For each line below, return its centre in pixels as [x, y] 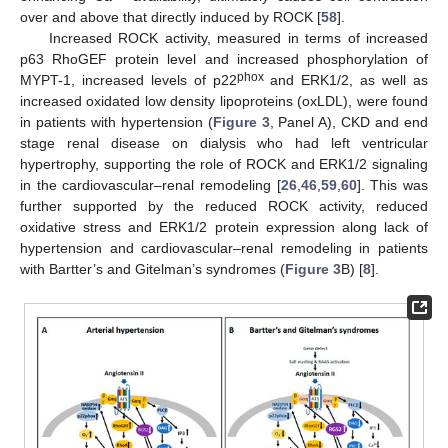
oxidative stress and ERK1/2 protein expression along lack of [224, 227]
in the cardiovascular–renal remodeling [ [150, 185]
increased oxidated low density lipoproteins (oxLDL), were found [224, 101]
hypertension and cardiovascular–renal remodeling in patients [224, 248]
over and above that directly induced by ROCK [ [170, 17]
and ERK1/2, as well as [346, 80]
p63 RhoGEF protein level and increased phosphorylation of [224, 59]
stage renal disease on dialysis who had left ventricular [224, 143]
